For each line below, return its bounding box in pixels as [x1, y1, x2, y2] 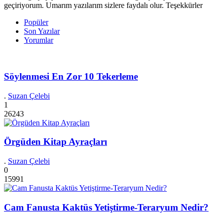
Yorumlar [24, 36, 53, 45]
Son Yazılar [24, 27, 60, 36]
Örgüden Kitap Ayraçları [4, 136, 107, 147]
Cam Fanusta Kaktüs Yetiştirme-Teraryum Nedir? [4, 202, 209, 213]
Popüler [24, 18, 48, 27]
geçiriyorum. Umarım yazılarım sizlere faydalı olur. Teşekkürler [4, 1, 203, 10]
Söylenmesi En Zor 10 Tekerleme [4, 71, 138, 82]
